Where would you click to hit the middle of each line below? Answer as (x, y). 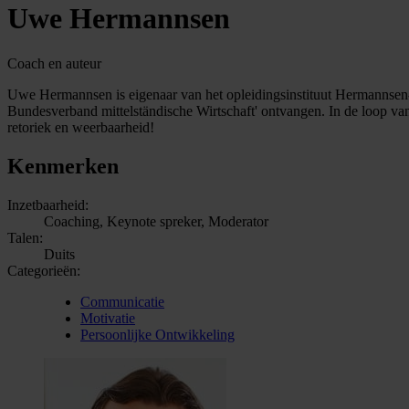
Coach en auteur (54, 63)
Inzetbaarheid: (48, 204)
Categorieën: (44, 270)
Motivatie (108, 318)
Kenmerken (63, 166)
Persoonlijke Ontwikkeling (157, 334)
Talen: (25, 237)
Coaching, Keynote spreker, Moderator (156, 221)
